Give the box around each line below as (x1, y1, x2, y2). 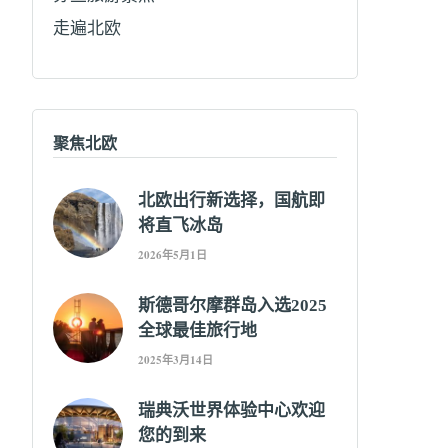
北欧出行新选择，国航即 (138, 190, 326, 210)
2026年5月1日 (138, 246, 208, 263)
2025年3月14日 (138, 351, 214, 368)
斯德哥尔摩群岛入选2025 (138, 295, 328, 315)
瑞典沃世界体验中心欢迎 (138, 400, 326, 420)
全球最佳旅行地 (138, 320, 258, 340)
